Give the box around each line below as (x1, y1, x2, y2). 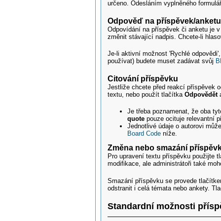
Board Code (127, 130, 163, 138)
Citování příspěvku (108, 74, 179, 83)
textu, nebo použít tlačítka (108, 90, 185, 98)
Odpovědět (184, 90, 218, 98)
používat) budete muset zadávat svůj (108, 57, 216, 65)
